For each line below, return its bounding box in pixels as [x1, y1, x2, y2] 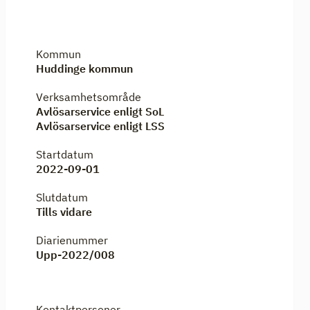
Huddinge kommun [36, 62, 133, 75]
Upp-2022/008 [36, 248, 115, 262]
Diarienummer [36, 233, 108, 247]
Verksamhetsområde [36, 90, 141, 104]
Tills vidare [36, 205, 92, 219]
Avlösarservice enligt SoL [36, 104, 164, 118]
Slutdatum [36, 190, 88, 204]
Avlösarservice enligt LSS [36, 119, 165, 133]
